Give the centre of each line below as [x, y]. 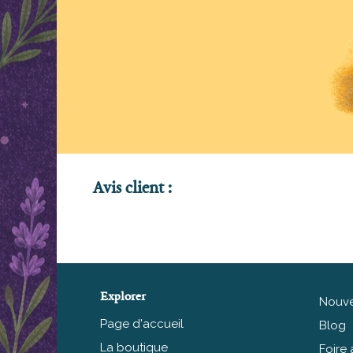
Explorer [123, 297]
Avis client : [132, 189]
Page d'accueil [142, 323]
